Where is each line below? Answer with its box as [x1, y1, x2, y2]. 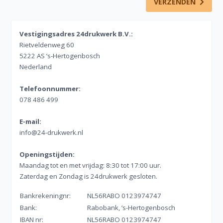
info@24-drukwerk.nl [19, 128, 84, 137]
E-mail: [19, 117, 42, 126]
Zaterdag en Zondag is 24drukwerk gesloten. [19, 172, 158, 181]
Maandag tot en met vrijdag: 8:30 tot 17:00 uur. [19, 161, 162, 170]
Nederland [19, 62, 52, 71]
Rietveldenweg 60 [19, 40, 75, 49]
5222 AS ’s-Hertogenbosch [19, 51, 101, 60]
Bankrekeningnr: [20, 191, 71, 200]
